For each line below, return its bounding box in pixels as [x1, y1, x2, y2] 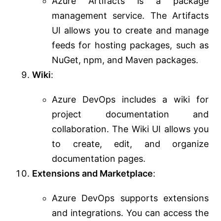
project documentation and [52, 109, 209, 120]
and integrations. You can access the [52, 208, 209, 219]
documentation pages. [52, 153, 146, 164]
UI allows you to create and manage [52, 25, 209, 36]
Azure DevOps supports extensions [52, 193, 209, 204]
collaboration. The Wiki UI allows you [52, 124, 209, 135]
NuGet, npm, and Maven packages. [52, 55, 198, 66]
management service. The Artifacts [52, 10, 209, 21]
